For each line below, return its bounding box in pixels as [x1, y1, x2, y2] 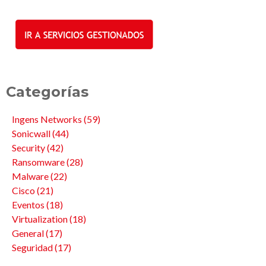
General [12, 227, 46, 239]
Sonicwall [12, 127, 52, 139]
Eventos [12, 198, 46, 210]
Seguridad [12, 241, 55, 253]
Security [12, 141, 47, 153]
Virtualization [12, 213, 69, 224]
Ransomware [12, 156, 66, 167]
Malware [12, 170, 50, 182]
